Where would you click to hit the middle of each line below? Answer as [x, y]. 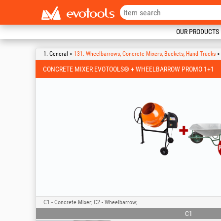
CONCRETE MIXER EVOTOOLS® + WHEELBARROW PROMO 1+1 [129, 69]
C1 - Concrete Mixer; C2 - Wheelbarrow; [90, 202]
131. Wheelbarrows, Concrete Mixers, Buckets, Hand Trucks [145, 54]
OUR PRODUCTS [198, 32]
